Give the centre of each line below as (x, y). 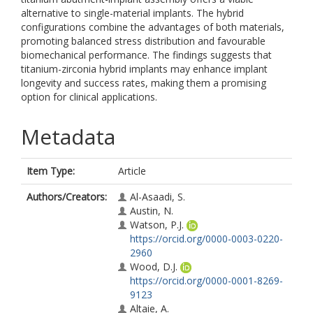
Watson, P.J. (157, 225)
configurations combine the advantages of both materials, (153, 27)
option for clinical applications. (89, 97)
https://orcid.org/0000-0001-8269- (206, 281)
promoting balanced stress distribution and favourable (143, 41)
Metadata (68, 137)
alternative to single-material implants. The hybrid (132, 13)
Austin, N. (152, 211)
